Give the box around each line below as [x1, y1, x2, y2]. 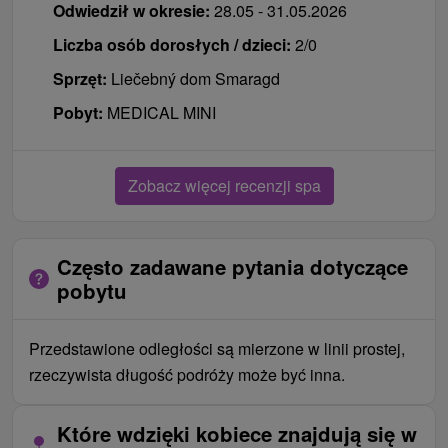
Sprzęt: [53, 66, 111, 90]
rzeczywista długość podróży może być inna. [29, 362, 345, 386]
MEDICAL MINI [107, 100, 216, 124]
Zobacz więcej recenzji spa [127, 173, 321, 197]
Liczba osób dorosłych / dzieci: [53, 32, 291, 56]
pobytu [57, 275, 127, 305]
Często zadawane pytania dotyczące [57, 251, 408, 281]
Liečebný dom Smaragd [111, 66, 280, 90]
